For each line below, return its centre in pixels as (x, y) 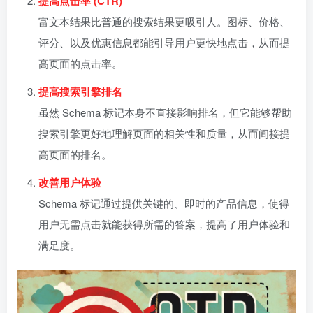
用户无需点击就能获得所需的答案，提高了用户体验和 (164, 224)
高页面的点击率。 (80, 63)
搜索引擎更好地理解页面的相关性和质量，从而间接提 (164, 133)
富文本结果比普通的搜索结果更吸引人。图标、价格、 (164, 21)
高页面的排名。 (75, 154)
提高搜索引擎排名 (80, 92)
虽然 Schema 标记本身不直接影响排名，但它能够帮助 (165, 112)
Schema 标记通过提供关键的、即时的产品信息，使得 (164, 203)
